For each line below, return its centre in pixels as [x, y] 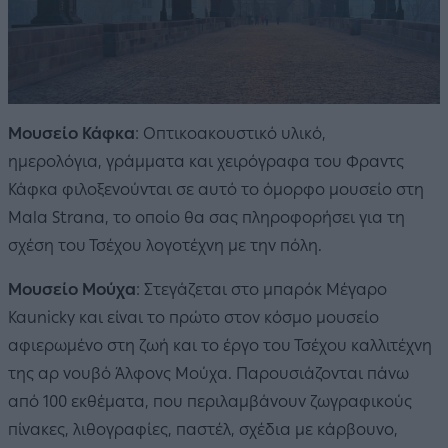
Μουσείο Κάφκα [71, 134]
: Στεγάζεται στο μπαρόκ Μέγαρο [261, 290]
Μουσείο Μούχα [72, 290]
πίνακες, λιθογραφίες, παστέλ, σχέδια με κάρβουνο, [203, 430]
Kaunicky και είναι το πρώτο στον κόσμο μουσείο [193, 318]
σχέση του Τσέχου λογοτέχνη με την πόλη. [165, 246]
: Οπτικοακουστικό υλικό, [230, 134]
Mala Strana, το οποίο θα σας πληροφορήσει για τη [206, 218]
